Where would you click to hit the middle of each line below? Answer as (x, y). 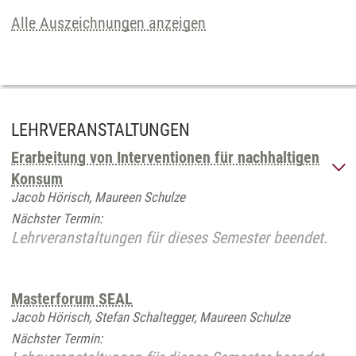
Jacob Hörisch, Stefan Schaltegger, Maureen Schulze (151, 317)
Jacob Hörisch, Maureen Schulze (98, 197)
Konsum (37, 179)
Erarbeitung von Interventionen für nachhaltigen (165, 157)
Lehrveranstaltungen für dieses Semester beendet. (169, 238)
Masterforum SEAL (72, 299)
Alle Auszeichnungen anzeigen (108, 23)
